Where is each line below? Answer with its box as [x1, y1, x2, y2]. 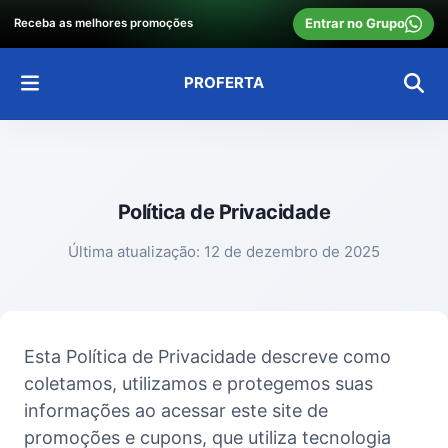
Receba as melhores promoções [14, 16, 193, 31]
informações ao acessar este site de [24, 399, 328, 421]
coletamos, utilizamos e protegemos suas [24, 372, 373, 394]
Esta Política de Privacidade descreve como [24, 345, 391, 367]
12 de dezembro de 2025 [204, 241, 380, 261]
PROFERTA [184, 73, 264, 92]
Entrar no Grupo [304, 15, 405, 32]
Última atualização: [68, 241, 200, 261]
